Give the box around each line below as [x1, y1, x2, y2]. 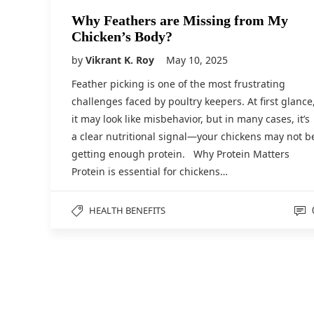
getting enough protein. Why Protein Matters [71, 147, 292, 161]
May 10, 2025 [166, 53, 228, 67]
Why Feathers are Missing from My [71, 13, 288, 29]
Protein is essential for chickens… [71, 165, 228, 179]
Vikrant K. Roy [86, 53, 157, 67]
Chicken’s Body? [71, 29, 176, 45]
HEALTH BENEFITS [89, 204, 165, 217]
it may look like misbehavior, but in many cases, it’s [71, 112, 310, 126]
